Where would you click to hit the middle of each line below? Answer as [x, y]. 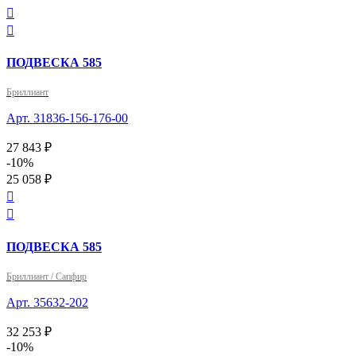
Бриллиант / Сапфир [46, 276]
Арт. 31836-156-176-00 [67, 118]
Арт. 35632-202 [47, 302]
